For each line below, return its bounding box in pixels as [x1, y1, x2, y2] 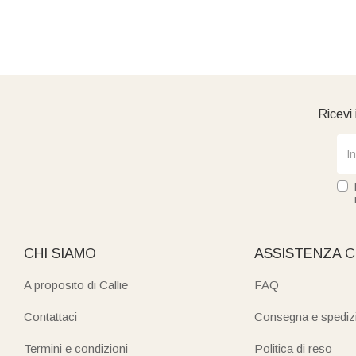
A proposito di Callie [24, 278, 128, 292]
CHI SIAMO [24, 246, 96, 261]
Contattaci [24, 310, 77, 323]
